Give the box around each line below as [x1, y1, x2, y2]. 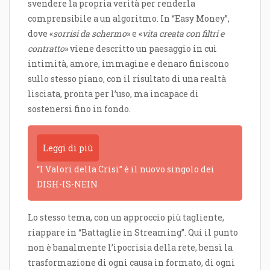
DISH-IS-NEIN [37, 178, 98, 190]
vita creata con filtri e [142, 28, 224, 40]
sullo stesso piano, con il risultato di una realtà [28, 73, 226, 85]
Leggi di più [43, 142, 93, 154]
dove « [28, 28, 53, 40]
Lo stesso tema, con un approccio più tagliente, [28, 212, 224, 224]
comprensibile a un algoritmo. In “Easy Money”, [28, 13, 230, 25]
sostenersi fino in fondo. [28, 103, 131, 115]
